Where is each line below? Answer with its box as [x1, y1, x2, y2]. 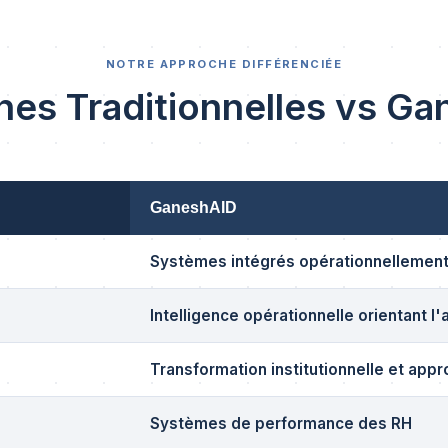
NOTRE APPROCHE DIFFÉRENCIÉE [105, 57, 343, 71]
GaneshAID [150, 199, 237, 216]
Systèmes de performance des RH [150, 414, 412, 433]
